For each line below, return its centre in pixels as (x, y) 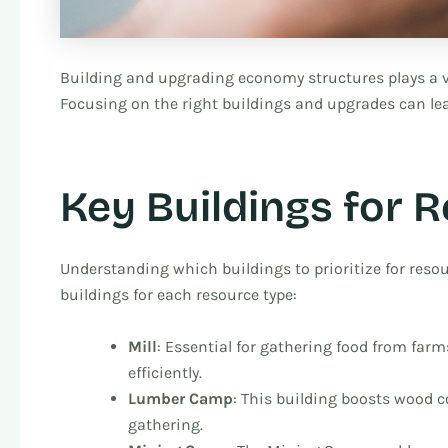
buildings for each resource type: (178, 295)
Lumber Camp (180, 398)
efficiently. (165, 372)
